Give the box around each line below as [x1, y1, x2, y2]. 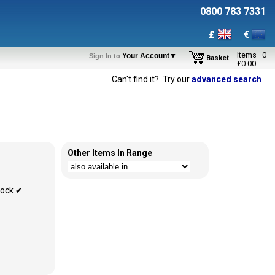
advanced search [191, 74, 261, 84]
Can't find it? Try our [111, 74, 192, 84]
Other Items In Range [68, 148, 152, 158]
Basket [206, 54, 229, 62]
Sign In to [89, 52, 120, 60]
